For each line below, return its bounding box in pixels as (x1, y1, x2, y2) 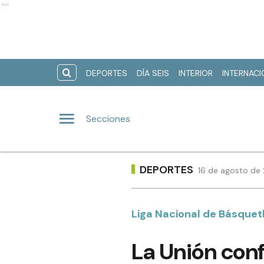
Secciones (86, 112, 130, 125)
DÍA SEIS (137, 68, 169, 78)
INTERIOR (179, 68, 213, 78)
